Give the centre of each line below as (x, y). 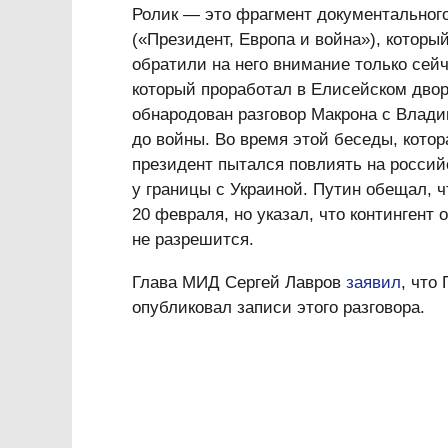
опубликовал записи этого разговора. (278, 307)
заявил (373, 282)
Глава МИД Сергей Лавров (239, 282)
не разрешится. (193, 239)
